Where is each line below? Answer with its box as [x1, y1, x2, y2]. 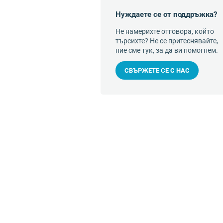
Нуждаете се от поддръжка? [115, 10, 217, 19]
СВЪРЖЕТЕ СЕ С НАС [124, 67, 190, 74]
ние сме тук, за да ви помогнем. [115, 46, 218, 54]
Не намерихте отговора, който [115, 27, 214, 35]
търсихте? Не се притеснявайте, [115, 37, 218, 45]
